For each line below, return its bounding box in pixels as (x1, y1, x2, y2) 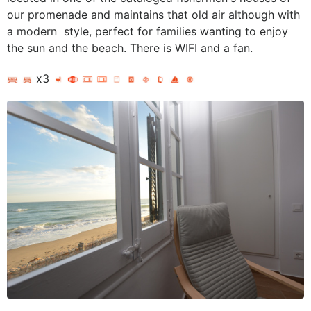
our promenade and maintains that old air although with (7, 8, 300, 22)
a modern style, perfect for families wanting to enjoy (7, 24, 288, 38)
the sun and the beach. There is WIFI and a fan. (7, 41, 253, 55)
